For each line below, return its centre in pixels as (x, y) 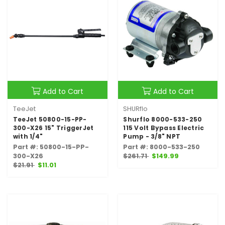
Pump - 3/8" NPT (152, 136)
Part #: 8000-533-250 (162, 147)
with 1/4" (28, 136)
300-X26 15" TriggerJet (53, 128)
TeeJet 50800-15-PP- (50, 119)
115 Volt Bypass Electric (164, 128)
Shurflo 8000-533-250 (163, 119)
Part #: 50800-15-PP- (51, 147)
